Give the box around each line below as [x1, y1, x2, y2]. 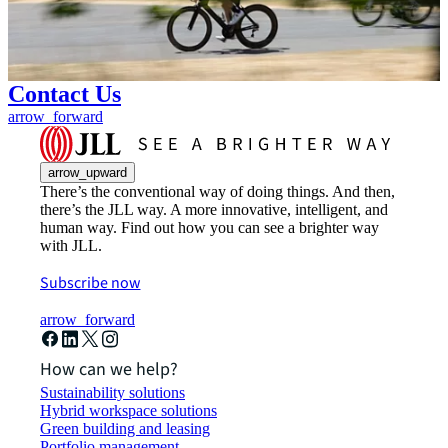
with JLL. [40, 236, 102, 254]
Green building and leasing [40, 419, 210, 437]
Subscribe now [40, 271, 141, 294]
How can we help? [40, 356, 178, 382]
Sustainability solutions [40, 383, 185, 401]
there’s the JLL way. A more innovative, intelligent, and [40, 200, 388, 218]
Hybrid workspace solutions [40, 401, 217, 419]
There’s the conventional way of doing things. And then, [40, 182, 395, 200]
